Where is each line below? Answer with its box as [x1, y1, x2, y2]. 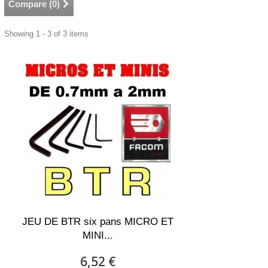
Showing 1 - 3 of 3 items [4, 29, 89, 38]
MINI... [83, 230, 114, 241]
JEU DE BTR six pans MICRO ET [22, 216, 174, 227]
